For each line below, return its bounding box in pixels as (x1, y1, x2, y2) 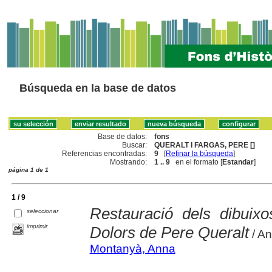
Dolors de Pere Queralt (89, 223, 249, 242)
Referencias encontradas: (62, 149, 148, 158)
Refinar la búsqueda (166, 149, 234, 158)
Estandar (222, 157, 254, 166)
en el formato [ (170, 157, 223, 166)
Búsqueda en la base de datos (19, 82, 176, 94)
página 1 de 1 (8, 166, 49, 173)
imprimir (27, 222, 48, 229)
